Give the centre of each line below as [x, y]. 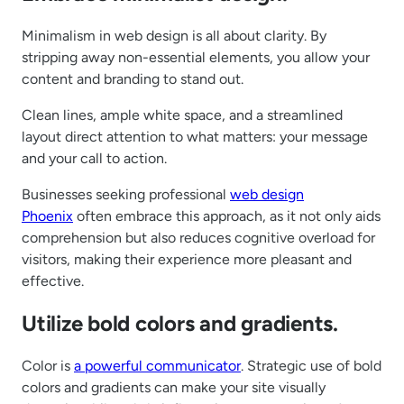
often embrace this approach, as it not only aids [227, 216]
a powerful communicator [157, 366]
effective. [53, 281]
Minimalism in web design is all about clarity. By [174, 36]
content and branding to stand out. [133, 79]
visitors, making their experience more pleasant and [187, 260]
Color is [48, 366]
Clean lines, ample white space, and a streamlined [182, 115]
